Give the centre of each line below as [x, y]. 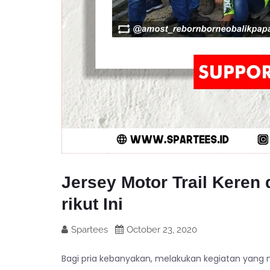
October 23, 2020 [162, 230]
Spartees [89, 230]
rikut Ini [92, 204]
